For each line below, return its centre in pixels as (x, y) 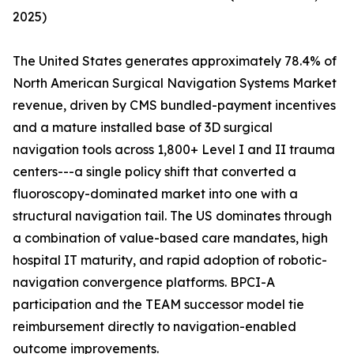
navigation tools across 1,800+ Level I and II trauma (174, 150)
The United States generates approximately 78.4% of (175, 61)
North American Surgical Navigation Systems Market (175, 83)
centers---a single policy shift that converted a (154, 172)
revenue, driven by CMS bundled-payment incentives (174, 105)
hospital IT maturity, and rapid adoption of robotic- (170, 260)
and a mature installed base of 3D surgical (143, 128)
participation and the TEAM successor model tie (158, 305)
